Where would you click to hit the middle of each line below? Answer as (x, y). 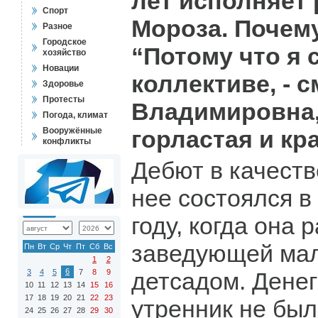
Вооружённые (72, 131)
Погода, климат (75, 115)
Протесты (64, 99)
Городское (65, 42)
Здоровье (63, 84)
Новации (61, 68)
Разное (57, 26)
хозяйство (64, 53)
